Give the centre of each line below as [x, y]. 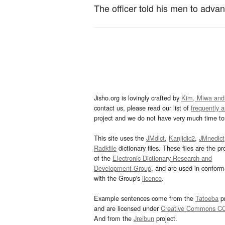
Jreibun [144, 218]
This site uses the [120, 138]
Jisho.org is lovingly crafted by [138, 98]
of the [103, 158]
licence [152, 178]
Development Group [123, 168]
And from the [114, 218]
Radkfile [105, 148]
